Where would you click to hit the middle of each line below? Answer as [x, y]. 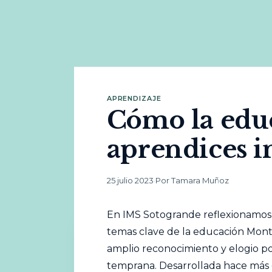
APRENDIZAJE [134, 98]
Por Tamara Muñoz [192, 180]
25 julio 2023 [130, 180]
